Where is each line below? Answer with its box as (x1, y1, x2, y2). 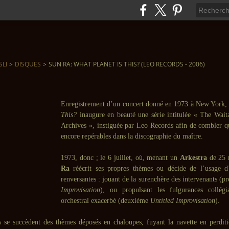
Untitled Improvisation (150, 197, 215, 204)
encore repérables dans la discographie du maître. (61, 132, 203, 140)
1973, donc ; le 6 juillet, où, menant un (61, 154, 180, 162)
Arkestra (179, 154, 207, 162)
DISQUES (15, 60, 41, 68)
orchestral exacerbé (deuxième (61, 197, 150, 204)
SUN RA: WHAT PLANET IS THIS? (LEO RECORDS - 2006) (49, 60, 205, 68)
